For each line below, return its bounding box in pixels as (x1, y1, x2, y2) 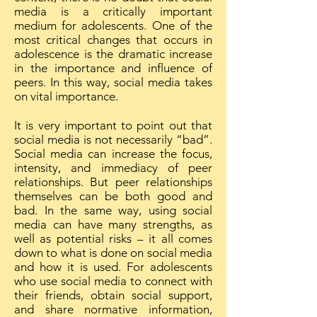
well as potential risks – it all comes (14, 231, 212, 246)
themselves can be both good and (14, 189, 212, 203)
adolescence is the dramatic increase (14, 47, 212, 61)
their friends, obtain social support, (14, 288, 212, 302)
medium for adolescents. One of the (14, 18, 212, 33)
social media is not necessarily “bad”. (14, 132, 212, 146)
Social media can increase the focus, (14, 146, 212, 161)
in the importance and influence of (14, 61, 212, 75)
